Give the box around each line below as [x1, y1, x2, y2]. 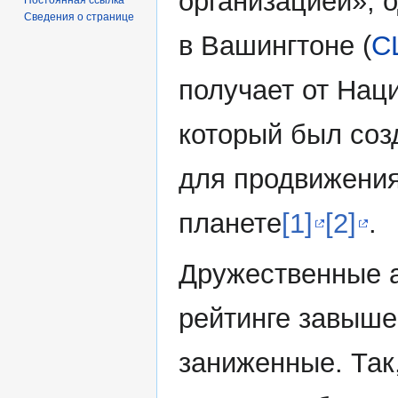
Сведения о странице [24, 10, 135, 23]
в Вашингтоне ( [179, 30, 371, 62]
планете [179, 208, 282, 240]
